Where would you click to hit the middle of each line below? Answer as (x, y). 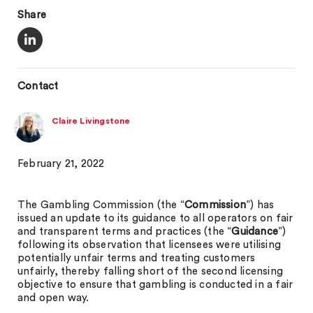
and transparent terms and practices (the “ (125, 232)
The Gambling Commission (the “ (101, 205)
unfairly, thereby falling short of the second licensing (151, 271)
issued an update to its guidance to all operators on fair (155, 218)
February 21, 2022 (61, 164)
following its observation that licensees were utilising (150, 245)
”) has (260, 205)
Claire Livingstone (91, 121)
